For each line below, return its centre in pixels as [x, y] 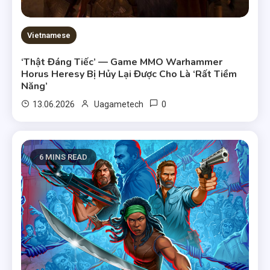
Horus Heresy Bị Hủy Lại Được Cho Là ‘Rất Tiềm [129, 74]
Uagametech [119, 105]
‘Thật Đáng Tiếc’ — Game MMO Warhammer [122, 62]
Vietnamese [49, 36]
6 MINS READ [64, 157]
